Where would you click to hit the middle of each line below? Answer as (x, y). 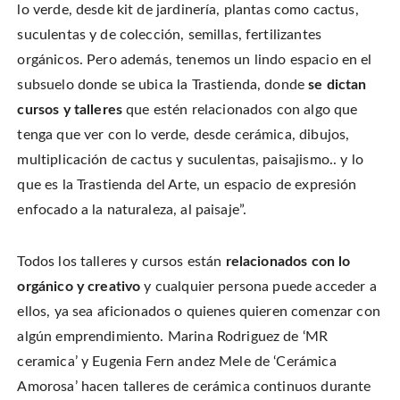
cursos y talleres (70, 109)
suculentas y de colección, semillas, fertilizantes (169, 34)
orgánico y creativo (79, 286)
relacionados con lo (288, 261)
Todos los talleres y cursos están (121, 261)
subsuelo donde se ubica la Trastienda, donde (163, 84)
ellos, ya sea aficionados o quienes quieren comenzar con (199, 311)
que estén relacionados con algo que (240, 109)
